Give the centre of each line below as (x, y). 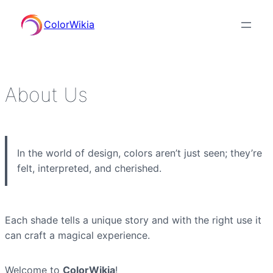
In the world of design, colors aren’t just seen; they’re (140, 153)
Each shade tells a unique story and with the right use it (133, 220)
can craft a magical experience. (77, 235)
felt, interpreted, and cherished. (89, 168)
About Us (46, 95)
